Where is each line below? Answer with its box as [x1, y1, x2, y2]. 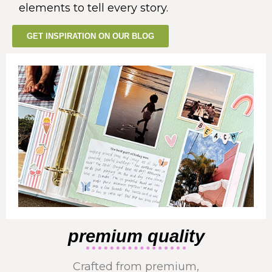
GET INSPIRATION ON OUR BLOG [27, 32, 154, 41]
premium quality [67, 226, 205, 246]
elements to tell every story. [19, 1, 168, 15]
